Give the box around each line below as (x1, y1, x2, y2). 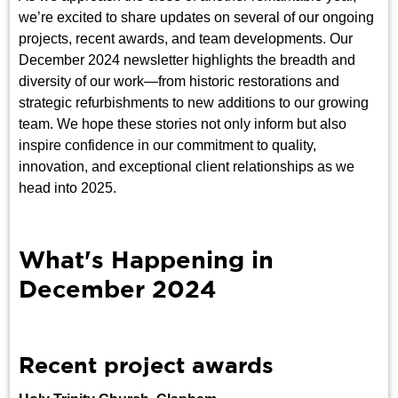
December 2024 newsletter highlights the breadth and (19, 52, 356, 68)
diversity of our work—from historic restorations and (19, 74, 340, 90)
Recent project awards (19, 357, 275, 378)
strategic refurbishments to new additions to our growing (19, 95, 370, 111)
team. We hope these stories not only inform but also (19, 116, 347, 132)
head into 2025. (19, 180, 117, 196)
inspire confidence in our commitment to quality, (19, 138, 317, 154)
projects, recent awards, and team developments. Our (19, 31, 354, 47)
